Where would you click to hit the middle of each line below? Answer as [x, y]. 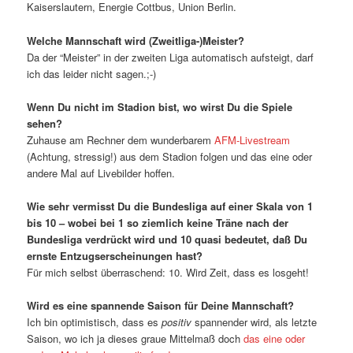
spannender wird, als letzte [256, 321]
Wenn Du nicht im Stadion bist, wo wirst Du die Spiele [160, 106]
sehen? [45, 123]
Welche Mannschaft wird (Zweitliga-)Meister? [136, 40]
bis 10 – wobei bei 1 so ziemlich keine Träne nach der [158, 222]
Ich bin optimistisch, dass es [95, 321]
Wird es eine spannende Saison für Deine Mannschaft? [161, 305]
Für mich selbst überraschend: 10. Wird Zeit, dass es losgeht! [168, 272]
